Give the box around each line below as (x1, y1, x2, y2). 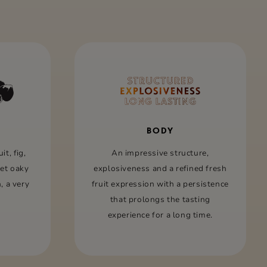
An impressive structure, (111, 148, 209, 159)
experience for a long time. (107, 210, 213, 221)
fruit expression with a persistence (91, 179, 229, 190)
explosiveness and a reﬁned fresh (94, 163, 227, 174)
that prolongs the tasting (110, 194, 210, 205)
